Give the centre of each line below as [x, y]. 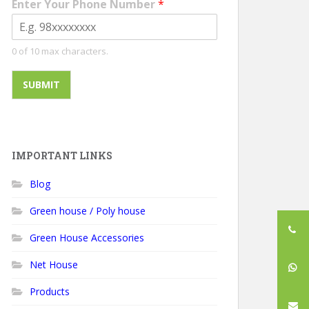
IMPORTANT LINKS [62, 156]
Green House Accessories [87, 238]
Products [50, 291]
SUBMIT [41, 84]
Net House [54, 265]
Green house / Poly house [88, 211]
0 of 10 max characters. [60, 51]
